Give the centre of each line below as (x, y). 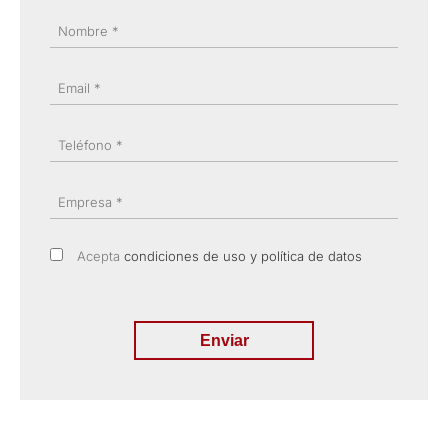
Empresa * (90, 202)
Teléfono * (90, 145)
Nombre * (88, 31)
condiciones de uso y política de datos (243, 256)
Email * (79, 88)
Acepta (98, 256)
